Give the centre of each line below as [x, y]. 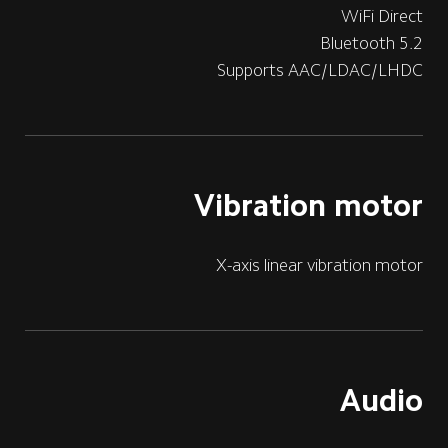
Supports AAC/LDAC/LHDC [320, 69]
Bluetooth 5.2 [372, 42]
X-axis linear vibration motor [320, 265]
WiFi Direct [382, 15]
